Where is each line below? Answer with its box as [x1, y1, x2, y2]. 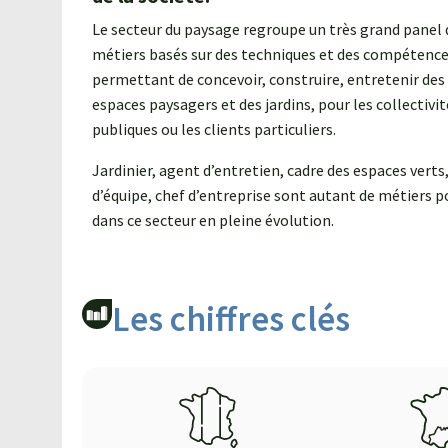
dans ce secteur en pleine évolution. [92, 210, 334, 230]
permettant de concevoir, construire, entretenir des [92, 69, 445, 89]
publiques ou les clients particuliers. [92, 119, 336, 139]
